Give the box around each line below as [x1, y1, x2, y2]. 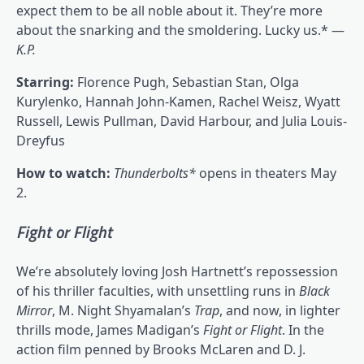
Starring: [16, 73, 74, 92]
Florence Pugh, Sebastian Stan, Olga [74, 73, 299, 92]
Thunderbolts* [114, 164, 199, 183]
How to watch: [16, 164, 110, 183]
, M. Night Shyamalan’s [52, 301, 194, 320]
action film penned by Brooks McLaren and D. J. [16, 340, 305, 359]
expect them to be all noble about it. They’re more [16, 2, 323, 20]
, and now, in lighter [219, 301, 340, 320]
